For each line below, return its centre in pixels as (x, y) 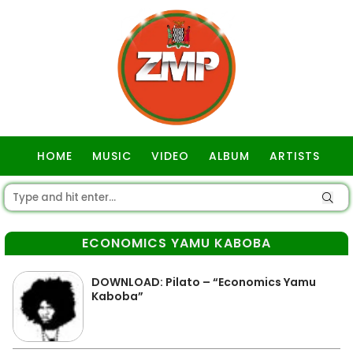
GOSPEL (178, 195)
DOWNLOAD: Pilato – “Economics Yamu (204, 282)
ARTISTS (295, 156)
